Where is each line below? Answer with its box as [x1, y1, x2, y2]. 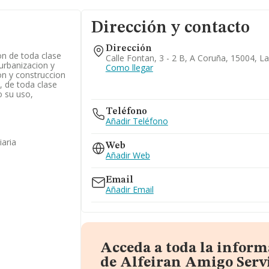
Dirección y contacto [91, 20, 250, 37]
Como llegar [105, 62, 153, 73]
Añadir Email [105, 184, 154, 195]
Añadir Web [105, 150, 150, 161]
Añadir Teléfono [105, 115, 168, 127]
